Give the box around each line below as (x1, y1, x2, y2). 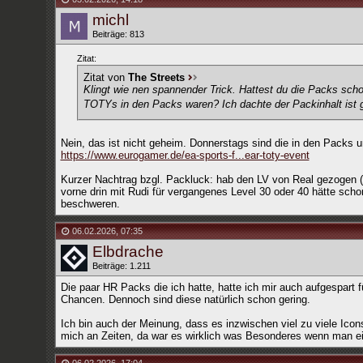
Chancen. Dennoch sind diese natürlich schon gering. (60, 293, 310, 305)
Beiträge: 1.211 (92, 261, 151, 271)
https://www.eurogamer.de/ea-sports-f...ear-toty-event (60, 149, 310, 161)
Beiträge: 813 (92, 29, 144, 39)
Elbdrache (92, 243, 164, 260)
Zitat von (83, 71, 128, 83)
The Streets (127, 71, 185, 83)
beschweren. (60, 198, 120, 210)
